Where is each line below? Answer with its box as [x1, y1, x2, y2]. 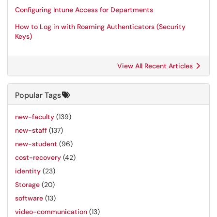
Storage [15, 180, 40, 189]
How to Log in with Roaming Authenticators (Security [15, 22, 186, 31]
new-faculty [15, 112, 54, 121]
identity [15, 167, 41, 175]
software [15, 194, 43, 202]
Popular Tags [15, 90, 61, 100]
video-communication [15, 207, 87, 216]
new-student [15, 139, 57, 148]
